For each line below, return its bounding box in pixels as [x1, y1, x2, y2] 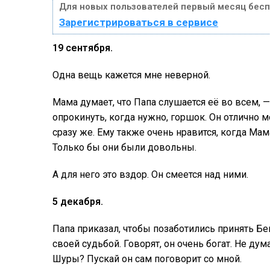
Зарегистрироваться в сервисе [59, 16, 218, 28]
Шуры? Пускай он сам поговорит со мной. [52, 253, 242, 265]
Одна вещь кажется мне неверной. [52, 69, 210, 81]
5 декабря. [52, 195, 103, 207]
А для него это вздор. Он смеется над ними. [52, 168, 248, 180]
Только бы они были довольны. [52, 141, 196, 153]
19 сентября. [52, 42, 113, 54]
